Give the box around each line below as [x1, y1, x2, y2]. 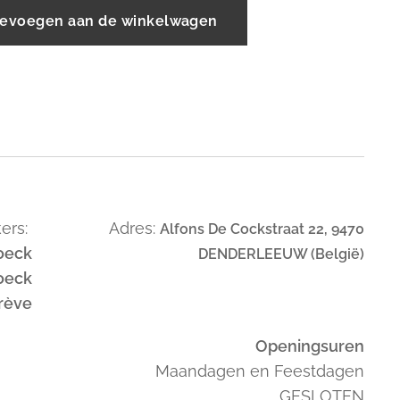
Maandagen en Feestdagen [154, 362, 364, 380]
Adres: [108, 219, 160, 237]
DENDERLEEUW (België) [197, 246, 364, 262]
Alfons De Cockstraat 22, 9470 [159, 221, 364, 237]
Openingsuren [254, 337, 364, 355]
